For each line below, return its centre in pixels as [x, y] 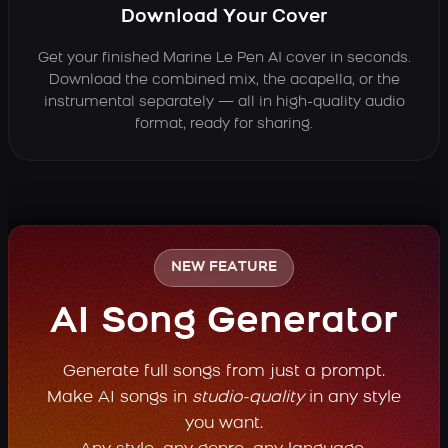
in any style [352, 398]
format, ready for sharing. [224, 124]
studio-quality [248, 398]
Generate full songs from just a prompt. [224, 372]
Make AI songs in [119, 398]
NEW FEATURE [224, 267]
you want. [224, 424]
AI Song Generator [224, 323]
